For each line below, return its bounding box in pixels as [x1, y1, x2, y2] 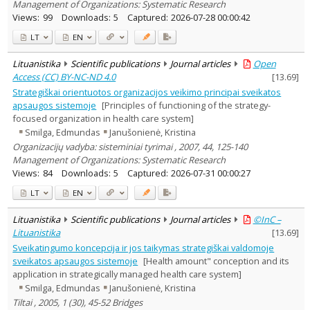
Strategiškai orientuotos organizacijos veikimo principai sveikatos [12, 85, 282, 98]
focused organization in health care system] [12, 111, 194, 125]
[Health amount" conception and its [143, 254, 289, 267]
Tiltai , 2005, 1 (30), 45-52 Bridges [12, 295, 143, 309]
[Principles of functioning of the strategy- [101, 98, 271, 111]
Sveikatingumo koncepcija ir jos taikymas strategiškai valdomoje [12, 241, 275, 254]
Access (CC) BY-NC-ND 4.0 [12, 70, 116, 83]
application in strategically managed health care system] [12, 267, 242, 280]
